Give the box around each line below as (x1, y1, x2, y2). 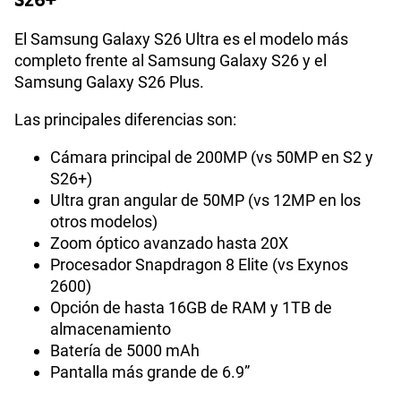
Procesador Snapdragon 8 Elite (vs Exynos (50, 255, 348, 275)
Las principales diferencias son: (14, 110, 236, 130)
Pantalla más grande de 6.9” (50, 363, 250, 382)
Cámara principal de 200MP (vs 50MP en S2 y (50, 148, 373, 167)
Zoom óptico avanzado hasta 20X (50, 234, 288, 253)
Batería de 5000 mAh (50, 341, 200, 361)
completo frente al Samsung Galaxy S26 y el (14, 51, 327, 71)
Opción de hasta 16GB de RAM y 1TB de (50, 298, 332, 318)
